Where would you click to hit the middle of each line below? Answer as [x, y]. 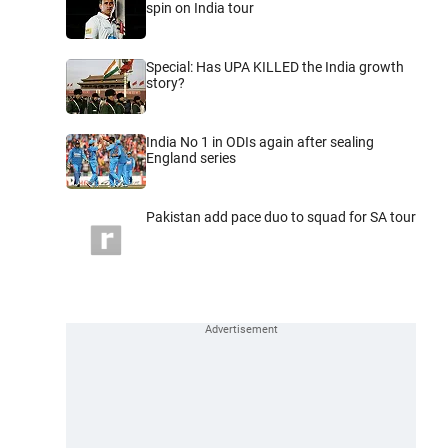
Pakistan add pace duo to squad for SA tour [281, 216]
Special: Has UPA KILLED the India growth [275, 66]
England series [191, 157]
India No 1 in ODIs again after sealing [260, 141]
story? [165, 82]
